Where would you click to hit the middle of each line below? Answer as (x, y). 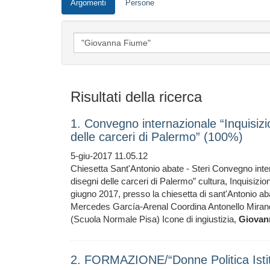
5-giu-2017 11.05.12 (109, 156)
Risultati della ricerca (136, 97)
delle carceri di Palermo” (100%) (157, 137)
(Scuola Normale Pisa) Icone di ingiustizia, (155, 219)
